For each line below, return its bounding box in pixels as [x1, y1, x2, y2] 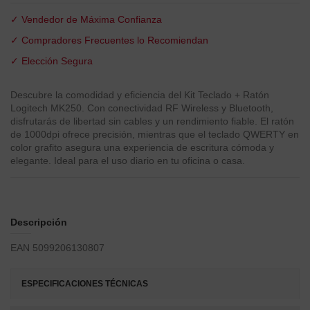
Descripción [10, 217, 67, 228]
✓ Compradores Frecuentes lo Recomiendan [10, 34, 208, 46]
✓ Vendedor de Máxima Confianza [10, 13, 162, 25]
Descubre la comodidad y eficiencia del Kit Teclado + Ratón [10, 89, 269, 101]
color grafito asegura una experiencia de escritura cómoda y [10, 142, 274, 154]
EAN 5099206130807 [10, 241, 104, 253]
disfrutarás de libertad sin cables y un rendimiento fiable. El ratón [10, 116, 294, 127]
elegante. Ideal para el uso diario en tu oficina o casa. [10, 155, 245, 167]
